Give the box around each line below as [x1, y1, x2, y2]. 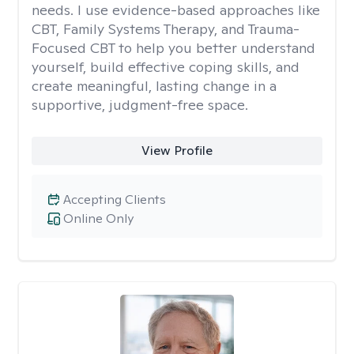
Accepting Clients [63, 191, 166, 208]
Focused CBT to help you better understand [32, 39, 315, 57]
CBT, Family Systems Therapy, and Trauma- [32, 20, 299, 38]
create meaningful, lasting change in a [32, 77, 277, 95]
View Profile [141, 142, 213, 159]
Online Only [63, 210, 134, 227]
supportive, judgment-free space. [32, 96, 248, 114]
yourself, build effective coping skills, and [32, 58, 299, 76]
